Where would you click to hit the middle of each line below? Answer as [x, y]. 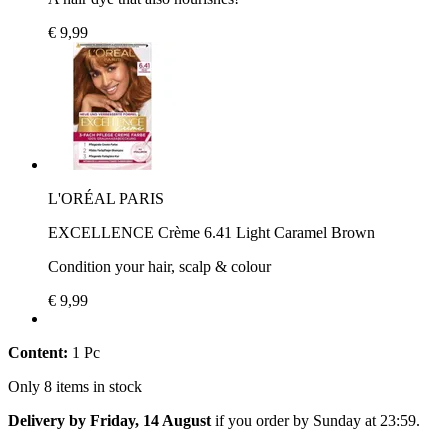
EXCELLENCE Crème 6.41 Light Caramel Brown [211, 232]
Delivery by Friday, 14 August [109, 420]
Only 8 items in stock [75, 386]
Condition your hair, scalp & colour [159, 266]
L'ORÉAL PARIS [106, 198]
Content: [38, 352]
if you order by [262, 420]
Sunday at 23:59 [364, 420]
